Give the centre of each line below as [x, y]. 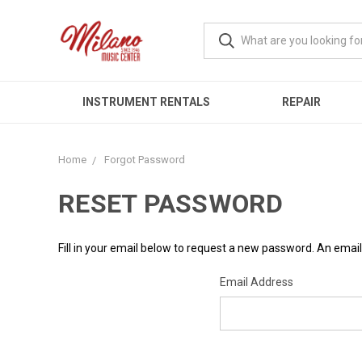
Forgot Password [145, 160]
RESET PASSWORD [171, 204]
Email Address [257, 282]
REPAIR [301, 102]
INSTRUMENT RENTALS [146, 102]
